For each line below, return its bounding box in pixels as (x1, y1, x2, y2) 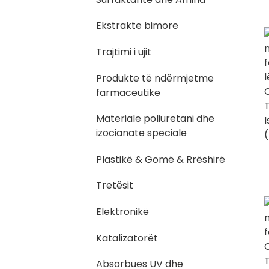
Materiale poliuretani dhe (96, 112, 214, 126)
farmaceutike (96, 85, 160, 100)
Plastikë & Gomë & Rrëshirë (96, 152, 225, 166)
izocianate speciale (96, 126, 187, 141)
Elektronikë (96, 204, 149, 219)
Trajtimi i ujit (96, 44, 151, 59)
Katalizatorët (96, 231, 158, 245)
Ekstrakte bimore (96, 19, 178, 33)
